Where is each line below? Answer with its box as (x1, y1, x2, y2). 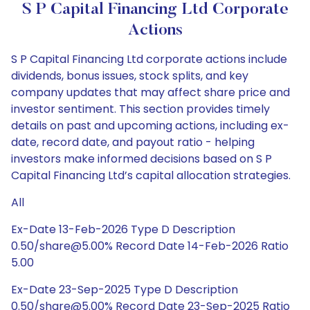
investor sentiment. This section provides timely (11, 101, 270, 117)
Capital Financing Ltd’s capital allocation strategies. (11, 167, 291, 183)
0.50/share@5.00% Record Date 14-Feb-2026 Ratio (11, 238, 289, 254)
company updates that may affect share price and (11, 84, 290, 100)
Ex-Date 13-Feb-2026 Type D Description (11, 221, 235, 237)
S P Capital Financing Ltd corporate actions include (11, 51, 287, 67)
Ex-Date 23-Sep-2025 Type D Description (11, 282, 238, 298)
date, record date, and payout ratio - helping (11, 134, 255, 150)
